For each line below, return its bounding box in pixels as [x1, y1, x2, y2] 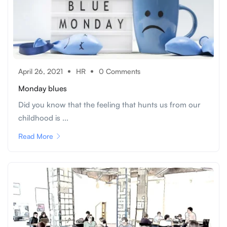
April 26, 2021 [18, 66, 63, 75]
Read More [18, 131, 53, 140]
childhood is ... [18, 112, 68, 123]
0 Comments [99, 66, 140, 75]
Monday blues [18, 83, 67, 93]
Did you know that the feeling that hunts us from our [18, 99, 201, 109]
